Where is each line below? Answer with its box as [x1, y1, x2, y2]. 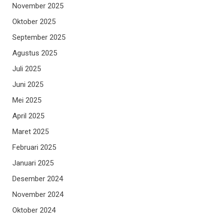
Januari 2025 [12, 159, 54, 168]
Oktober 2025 [12, 17, 55, 27]
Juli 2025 [12, 64, 41, 74]
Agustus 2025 [12, 49, 57, 58]
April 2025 [12, 111, 44, 121]
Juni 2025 [12, 80, 43, 89]
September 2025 [12, 33, 65, 42]
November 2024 [12, 190, 63, 199]
